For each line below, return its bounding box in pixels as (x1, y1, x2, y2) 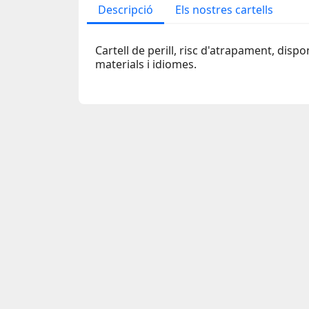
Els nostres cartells (175, 1, 273, 17)
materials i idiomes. (95, 56, 197, 72)
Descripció (98, 1, 153, 17)
